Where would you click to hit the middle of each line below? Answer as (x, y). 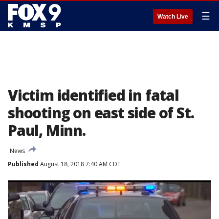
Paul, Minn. (47, 130)
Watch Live (173, 17)
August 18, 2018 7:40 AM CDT (80, 164)
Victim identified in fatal (93, 95)
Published (23, 164)
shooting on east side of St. (101, 113)
